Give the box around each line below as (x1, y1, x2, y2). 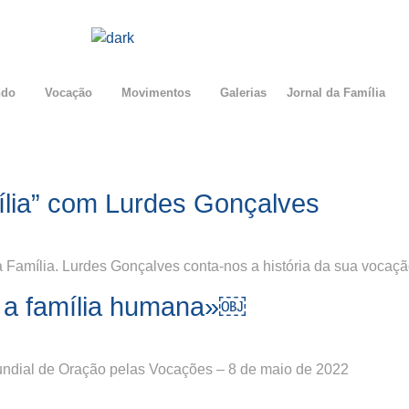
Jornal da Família (286, 86, 385, 100)
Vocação (44, 86, 92, 100)
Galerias (219, 86, 267, 100)
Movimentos (121, 86, 191, 100)
